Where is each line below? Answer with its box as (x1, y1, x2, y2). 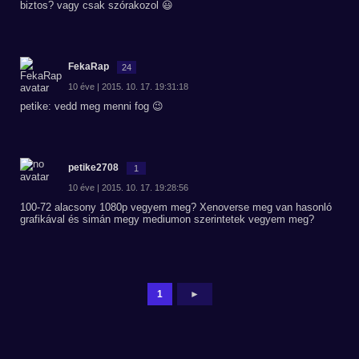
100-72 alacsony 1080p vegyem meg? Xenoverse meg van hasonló (20, 201, 332, 213)
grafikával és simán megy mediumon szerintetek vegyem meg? (20, 213, 314, 225)
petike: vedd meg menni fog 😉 (20, 100, 163, 112)
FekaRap (68, 61, 109, 72)
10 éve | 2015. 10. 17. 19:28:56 (68, 183, 188, 192)
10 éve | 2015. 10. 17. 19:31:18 (68, 82, 188, 91)
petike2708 (68, 162, 119, 173)
